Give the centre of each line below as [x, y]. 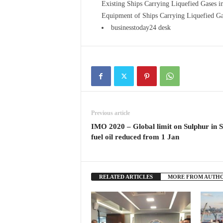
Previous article [110, 113]
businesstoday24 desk [141, 28]
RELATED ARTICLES [126, 177]
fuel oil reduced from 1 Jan [135, 137]
